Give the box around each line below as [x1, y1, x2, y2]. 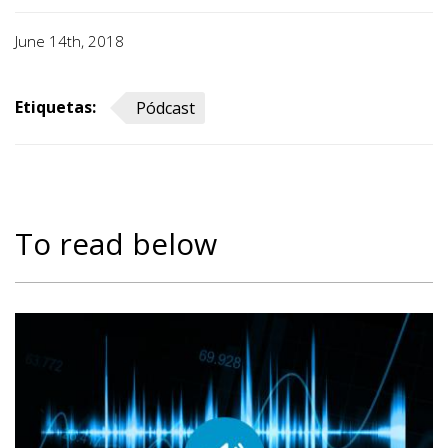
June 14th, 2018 [15, 31, 124, 51]
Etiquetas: [15, 96, 96, 118]
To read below [15, 223, 217, 264]
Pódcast [136, 97, 195, 119]
